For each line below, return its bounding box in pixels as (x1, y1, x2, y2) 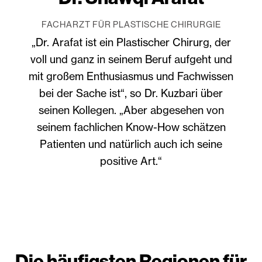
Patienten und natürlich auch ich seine (40, 137, 222, 150)
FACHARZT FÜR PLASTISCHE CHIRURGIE (41, 19, 221, 29)
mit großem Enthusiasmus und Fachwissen (29, 69, 233, 82)
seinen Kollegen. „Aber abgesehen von (38, 103, 224, 116)
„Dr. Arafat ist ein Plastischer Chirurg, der (31, 35, 231, 49)
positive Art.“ (100, 154, 162, 167)
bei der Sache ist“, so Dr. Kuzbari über (39, 86, 223, 99)
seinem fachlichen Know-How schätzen (36, 120, 226, 133)
